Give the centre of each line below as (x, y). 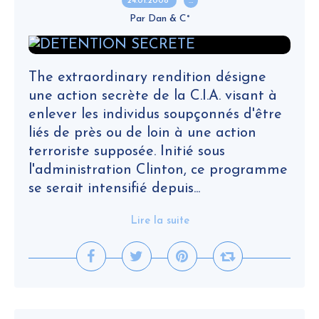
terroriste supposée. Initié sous (127, 152)
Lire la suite (159, 221)
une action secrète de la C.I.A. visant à (153, 96)
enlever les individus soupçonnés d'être (155, 115)
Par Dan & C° (159, 19)
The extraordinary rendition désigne (147, 78)
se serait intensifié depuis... (114, 189)
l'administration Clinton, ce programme (158, 170)
